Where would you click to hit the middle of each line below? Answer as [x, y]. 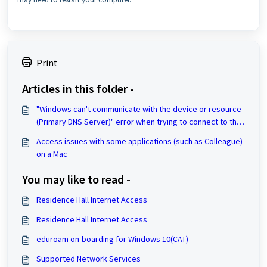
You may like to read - [76, 179]
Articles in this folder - [78, 88]
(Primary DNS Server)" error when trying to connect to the [139, 121]
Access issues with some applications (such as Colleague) [139, 141]
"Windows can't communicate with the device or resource [139, 109]
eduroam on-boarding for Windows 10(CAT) [112, 239]
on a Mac [52, 153]
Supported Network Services [89, 258]
